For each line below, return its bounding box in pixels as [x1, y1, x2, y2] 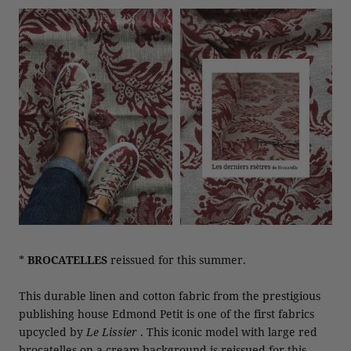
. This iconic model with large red [137, 324, 317, 339]
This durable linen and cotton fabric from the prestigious [19, 288, 320, 303]
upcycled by [19, 324, 86, 339]
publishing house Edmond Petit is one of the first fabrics [19, 306, 314, 321]
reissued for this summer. [107, 252, 246, 268]
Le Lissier [86, 324, 137, 339]
